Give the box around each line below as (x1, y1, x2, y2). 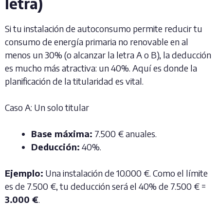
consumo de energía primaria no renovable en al (5, 36, 188, 47)
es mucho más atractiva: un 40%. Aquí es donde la (5, 62, 197, 73)
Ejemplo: (5, 167, 43, 179)
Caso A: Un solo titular (5, 102, 89, 113)
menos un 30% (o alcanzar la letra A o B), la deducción (5, 49, 211, 60)
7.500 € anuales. (92, 128, 157, 139)
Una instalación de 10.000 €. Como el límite (43, 167, 208, 179)
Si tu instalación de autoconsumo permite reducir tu (5, 23, 202, 34)
